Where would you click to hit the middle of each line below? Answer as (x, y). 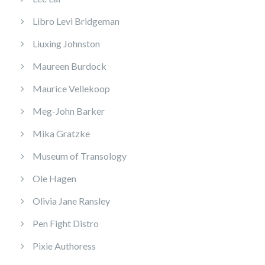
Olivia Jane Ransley (71, 201)
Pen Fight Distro (66, 224)
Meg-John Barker (69, 111)
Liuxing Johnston (66, 44)
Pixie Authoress (64, 246)
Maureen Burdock (70, 66)
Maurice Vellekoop (71, 89)
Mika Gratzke (61, 134)
